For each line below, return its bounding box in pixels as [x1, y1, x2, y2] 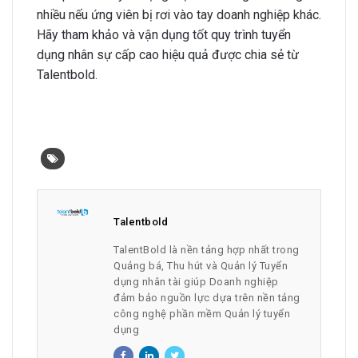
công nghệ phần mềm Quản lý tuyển [113, 307, 291, 320]
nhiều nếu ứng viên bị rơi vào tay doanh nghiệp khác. [37, 6, 321, 22]
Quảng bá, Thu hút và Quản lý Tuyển [113, 259, 288, 272]
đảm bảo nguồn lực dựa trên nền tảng [113, 291, 300, 304]
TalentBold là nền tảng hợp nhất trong [113, 243, 300, 256]
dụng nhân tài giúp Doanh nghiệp [113, 275, 279, 288]
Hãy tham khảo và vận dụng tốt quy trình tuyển [37, 26, 291, 42]
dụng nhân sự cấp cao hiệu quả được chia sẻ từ [37, 46, 299, 62]
